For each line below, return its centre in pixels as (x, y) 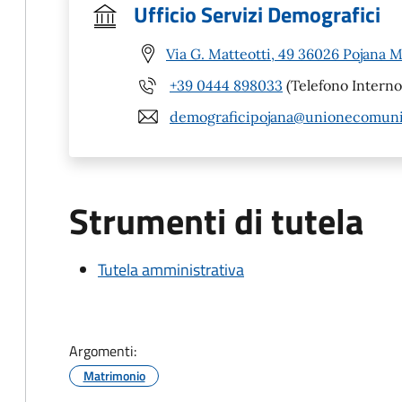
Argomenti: (103, 351)
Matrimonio (114, 376)
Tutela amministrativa (171, 270)
